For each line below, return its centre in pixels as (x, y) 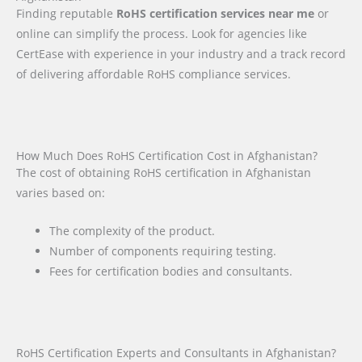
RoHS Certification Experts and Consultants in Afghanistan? (176, 352)
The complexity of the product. (133, 231)
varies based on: (61, 193)
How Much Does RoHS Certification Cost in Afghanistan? (167, 156)
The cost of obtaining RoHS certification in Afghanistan (164, 173)
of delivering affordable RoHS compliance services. (154, 74)
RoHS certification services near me (215, 13)
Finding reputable (66, 13)
